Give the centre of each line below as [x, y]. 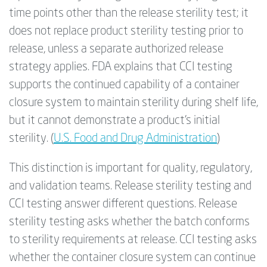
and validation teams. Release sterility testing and [130, 187]
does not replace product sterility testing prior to [126, 32]
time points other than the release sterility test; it [129, 14]
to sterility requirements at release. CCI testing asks [133, 240]
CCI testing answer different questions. [104, 205]
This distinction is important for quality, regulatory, [131, 169]
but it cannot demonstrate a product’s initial [114, 121]
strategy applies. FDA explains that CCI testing [121, 68]
